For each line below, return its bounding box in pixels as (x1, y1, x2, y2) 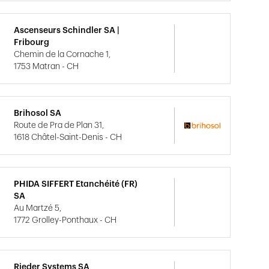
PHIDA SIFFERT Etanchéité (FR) (14, 180, 138, 189)
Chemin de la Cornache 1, (14, 50, 111, 59)
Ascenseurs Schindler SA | (14, 26, 120, 35)
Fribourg (14, 38, 50, 47)
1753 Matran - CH (14, 62, 79, 71)
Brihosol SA (14, 109, 62, 118)
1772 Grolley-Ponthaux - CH (14, 216, 117, 225)
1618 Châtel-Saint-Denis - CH (14, 133, 122, 142)
